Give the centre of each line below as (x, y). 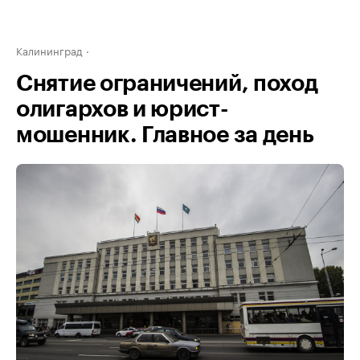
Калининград (49, 50)
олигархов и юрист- (123, 109)
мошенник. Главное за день (165, 135)
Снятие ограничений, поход (167, 84)
